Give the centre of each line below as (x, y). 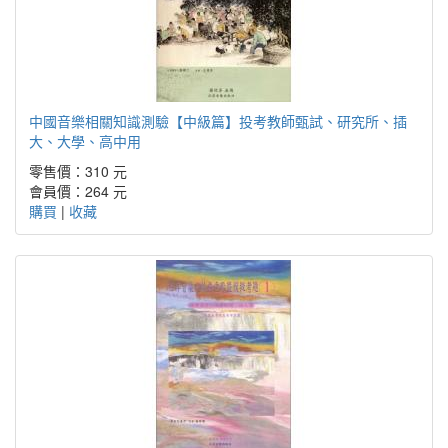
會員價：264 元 (78, 190)
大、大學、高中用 (85, 140)
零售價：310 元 (78, 170)
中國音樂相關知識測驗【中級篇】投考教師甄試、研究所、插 (218, 120)
